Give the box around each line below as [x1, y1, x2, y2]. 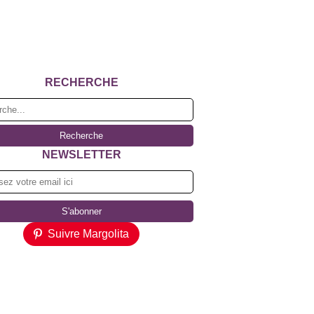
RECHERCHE [44, 76, 118, 88]
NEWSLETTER [41, 149, 121, 161]
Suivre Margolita [48, 228, 129, 240]
